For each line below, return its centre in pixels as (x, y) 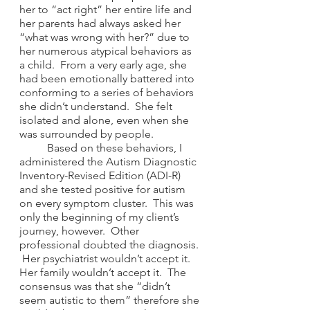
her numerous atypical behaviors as (107, 51)
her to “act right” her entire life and (107, 9)
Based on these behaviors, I (33, 148)
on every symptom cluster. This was (108, 203)
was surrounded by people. (88, 134)
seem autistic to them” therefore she (111, 300)
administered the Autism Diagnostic (109, 162)
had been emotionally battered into (108, 79)
